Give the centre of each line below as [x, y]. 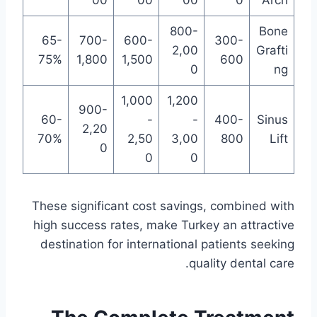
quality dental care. [242, 264]
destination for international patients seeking [167, 244]
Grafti [272, 51]
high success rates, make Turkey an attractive [164, 225]
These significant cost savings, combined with [163, 206]
